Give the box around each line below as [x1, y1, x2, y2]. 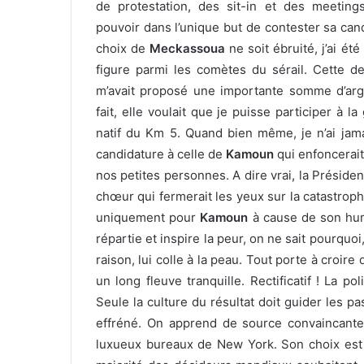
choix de [96, 41, 150, 57]
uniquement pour [96, 210, 201, 226]
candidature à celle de [96, 146, 226, 162]
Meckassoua [149, 41, 226, 57]
